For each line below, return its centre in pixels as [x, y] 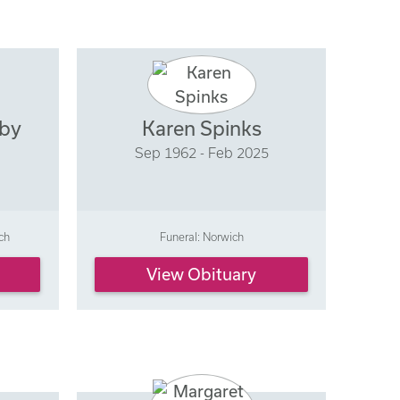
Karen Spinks [201, 128]
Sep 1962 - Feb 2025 [201, 152]
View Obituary [202, 275]
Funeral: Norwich [201, 236]
